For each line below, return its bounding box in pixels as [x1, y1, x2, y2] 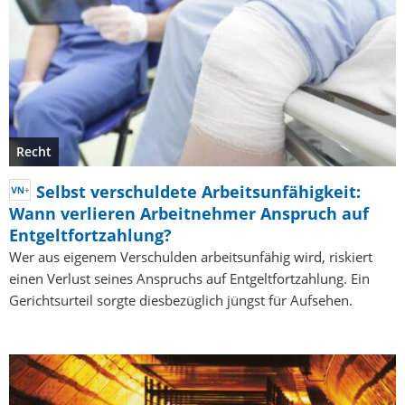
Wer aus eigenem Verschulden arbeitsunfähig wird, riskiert [9, 248, 372, 266]
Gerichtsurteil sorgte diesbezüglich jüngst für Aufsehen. [9, 291, 353, 309]
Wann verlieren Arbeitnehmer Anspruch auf [9, 202, 369, 224]
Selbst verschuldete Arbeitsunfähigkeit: [36, 181, 361, 202]
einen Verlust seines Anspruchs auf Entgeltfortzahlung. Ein [9, 269, 370, 287]
